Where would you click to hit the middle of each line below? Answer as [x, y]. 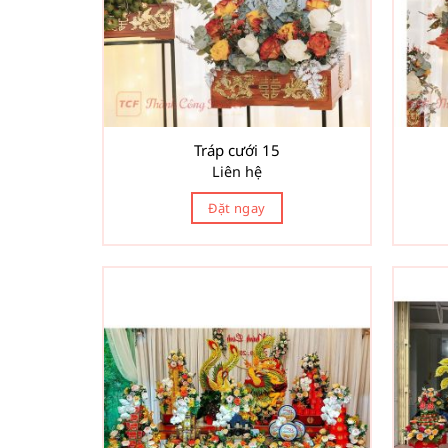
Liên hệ [237, 171]
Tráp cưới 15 [237, 150]
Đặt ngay [237, 207]
